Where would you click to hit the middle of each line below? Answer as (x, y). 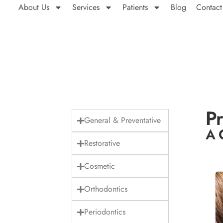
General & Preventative (122, 120)
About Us (34, 7)
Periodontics (105, 212)
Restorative (102, 143)
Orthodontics (106, 189)
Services (86, 7)
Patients (135, 7)
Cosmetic (99, 166)
